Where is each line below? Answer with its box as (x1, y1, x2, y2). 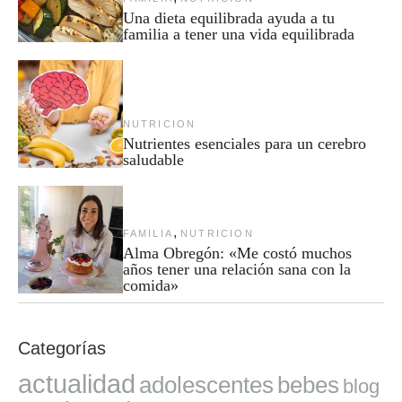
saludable (122, 151, 184, 170)
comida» (122, 276, 179, 295)
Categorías (18, 338, 106, 359)
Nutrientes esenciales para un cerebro (122, 135, 366, 153)
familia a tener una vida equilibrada (122, 25, 354, 44)
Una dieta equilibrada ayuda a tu (122, 9, 335, 28)
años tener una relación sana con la (122, 260, 351, 279)
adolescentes (139, 372, 274, 398)
